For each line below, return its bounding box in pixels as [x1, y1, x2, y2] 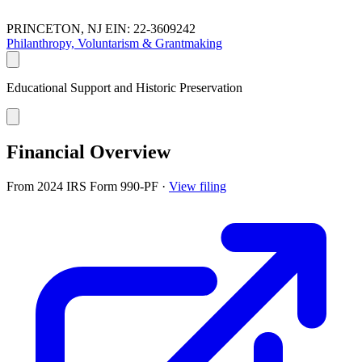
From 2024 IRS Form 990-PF [6, 179, 162, 193]
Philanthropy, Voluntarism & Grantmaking [6, 36, 222, 50]
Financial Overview [6, 141, 170, 162]
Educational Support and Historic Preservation [6, 80, 242, 95]
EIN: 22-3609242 [105, 21, 196, 36]
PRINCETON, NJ [6, 21, 102, 36]
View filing [169, 179, 226, 193]
